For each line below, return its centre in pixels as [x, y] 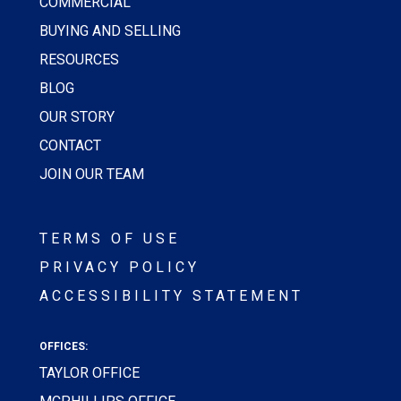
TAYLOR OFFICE [90, 373]
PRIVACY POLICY [119, 268]
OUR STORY [77, 117]
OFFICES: [64, 347]
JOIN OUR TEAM [94, 175]
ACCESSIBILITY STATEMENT [171, 296]
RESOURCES [79, 60]
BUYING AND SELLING [110, 31]
